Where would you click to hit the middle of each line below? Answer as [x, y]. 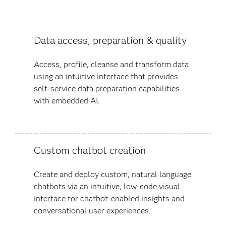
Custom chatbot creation [90, 150]
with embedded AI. [67, 100]
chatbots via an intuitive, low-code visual [107, 186]
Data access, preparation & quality [110, 40]
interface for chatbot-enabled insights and [109, 198]
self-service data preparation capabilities [106, 88]
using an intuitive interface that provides [106, 76]
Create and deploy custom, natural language [112, 174]
